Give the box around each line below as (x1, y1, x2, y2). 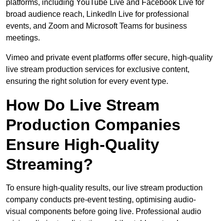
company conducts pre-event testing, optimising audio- (6, 195, 196, 204)
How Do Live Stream (6, 96, 159, 114)
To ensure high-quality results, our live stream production (6, 184, 203, 192)
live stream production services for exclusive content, (6, 65, 189, 74)
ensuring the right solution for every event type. (6, 77, 168, 86)
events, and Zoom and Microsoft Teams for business (6, 22, 187, 31)
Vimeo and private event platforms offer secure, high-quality (6, 53, 213, 62)
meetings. (6, 34, 40, 42)
